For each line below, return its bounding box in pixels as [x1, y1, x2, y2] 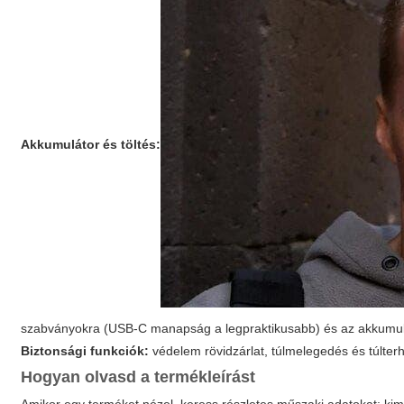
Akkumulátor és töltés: [21, 136, 161, 151]
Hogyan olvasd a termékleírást [21, 368, 256, 386]
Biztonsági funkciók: [21, 344, 150, 358]
